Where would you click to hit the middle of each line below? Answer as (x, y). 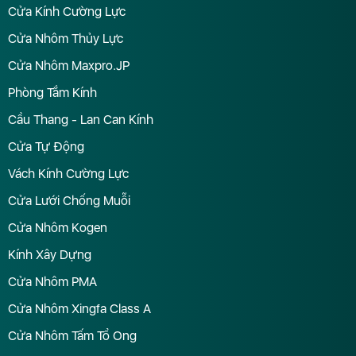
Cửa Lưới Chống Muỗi (69, 200)
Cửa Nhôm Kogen (58, 227)
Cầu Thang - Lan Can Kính (81, 119)
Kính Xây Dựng (50, 254)
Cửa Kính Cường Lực (67, 11)
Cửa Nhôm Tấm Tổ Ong (72, 335)
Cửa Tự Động (46, 146)
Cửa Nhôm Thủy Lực (66, 38)
